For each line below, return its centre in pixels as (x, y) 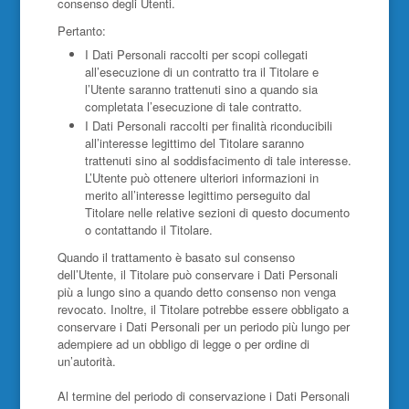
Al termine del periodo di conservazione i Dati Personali (203, 396)
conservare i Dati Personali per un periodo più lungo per (203, 326)
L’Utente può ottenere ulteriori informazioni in (201, 178)
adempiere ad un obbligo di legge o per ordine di (183, 344)
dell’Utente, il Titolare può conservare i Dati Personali (197, 274)
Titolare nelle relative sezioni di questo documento (217, 212)
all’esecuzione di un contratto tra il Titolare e (201, 72)
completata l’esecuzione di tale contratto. (193, 106)
